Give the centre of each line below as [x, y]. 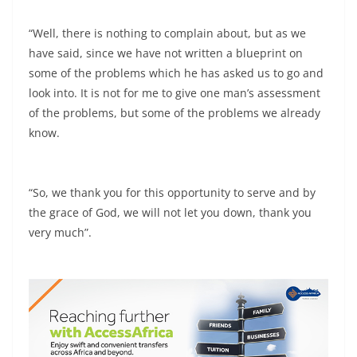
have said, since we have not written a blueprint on [166, 53]
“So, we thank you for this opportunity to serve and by [172, 192]
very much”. [60, 232]
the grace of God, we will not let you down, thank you [170, 212]
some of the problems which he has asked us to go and [176, 73]
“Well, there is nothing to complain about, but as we [167, 33]
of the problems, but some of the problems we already [175, 112]
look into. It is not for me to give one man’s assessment [175, 92]
